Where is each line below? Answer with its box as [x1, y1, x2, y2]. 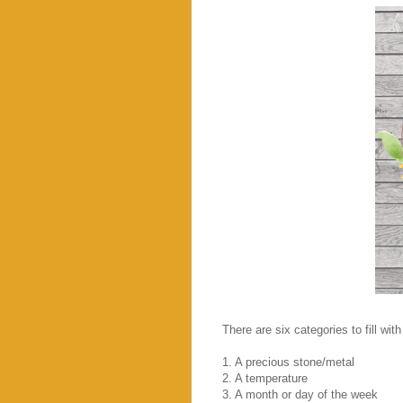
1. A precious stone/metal [222, 354, 354, 369]
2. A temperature [222, 371, 308, 385]
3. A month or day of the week [222, 387, 378, 401]
